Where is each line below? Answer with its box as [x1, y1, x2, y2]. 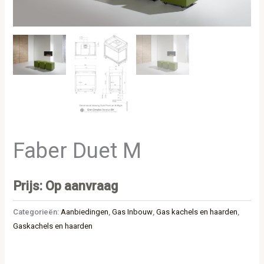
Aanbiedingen [61, 207, 109, 216]
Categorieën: [13, 207, 61, 216]
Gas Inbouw [112, 207, 153, 216]
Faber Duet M [13, 138, 142, 164]
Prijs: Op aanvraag [13, 178, 118, 193]
